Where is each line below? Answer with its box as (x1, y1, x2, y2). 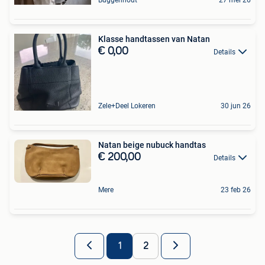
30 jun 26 (221, 102, 251, 111)
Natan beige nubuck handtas (98, 140, 206, 150)
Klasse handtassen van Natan (98, 34, 210, 44)
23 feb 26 (221, 186, 251, 195)
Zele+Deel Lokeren (98, 102, 156, 111)
